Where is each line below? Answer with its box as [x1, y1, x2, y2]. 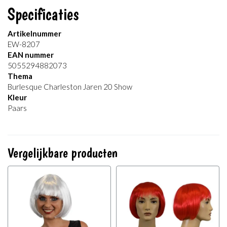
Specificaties [8, 4, 79, 24]
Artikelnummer [8, 29, 61, 39]
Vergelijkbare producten [8, 145, 118, 161]
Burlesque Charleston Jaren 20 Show [8, 82, 132, 92]
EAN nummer [8, 50, 54, 60]
